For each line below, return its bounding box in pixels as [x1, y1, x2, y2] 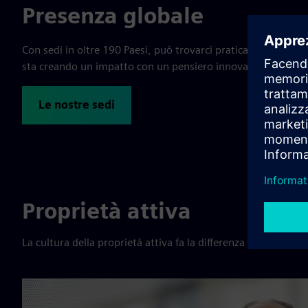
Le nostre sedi [38, 98, 115, 111]
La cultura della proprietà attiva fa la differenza [22, 236, 245, 249]
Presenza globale [22, 2, 203, 29]
